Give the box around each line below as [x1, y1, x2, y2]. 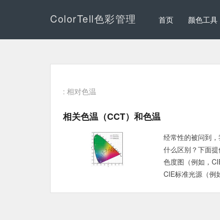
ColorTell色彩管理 [50, 11, 137, 26]
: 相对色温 [63, 86, 96, 96]
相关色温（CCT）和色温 [63, 110, 161, 123]
